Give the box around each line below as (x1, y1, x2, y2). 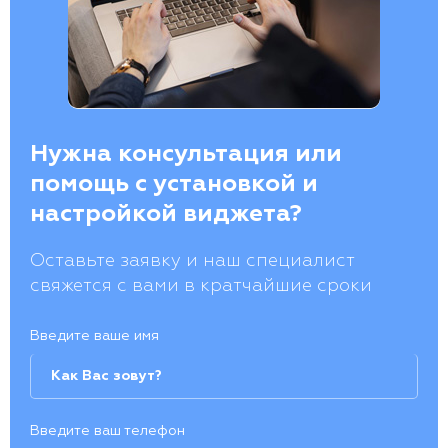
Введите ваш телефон (30, 424, 185, 438)
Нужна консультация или (30, 142, 342, 166)
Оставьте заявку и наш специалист (30, 252, 354, 270)
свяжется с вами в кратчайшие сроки (30, 277, 372, 295)
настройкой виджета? (30, 202, 302, 226)
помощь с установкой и (30, 172, 318, 196)
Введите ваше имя (30, 329, 159, 343)
